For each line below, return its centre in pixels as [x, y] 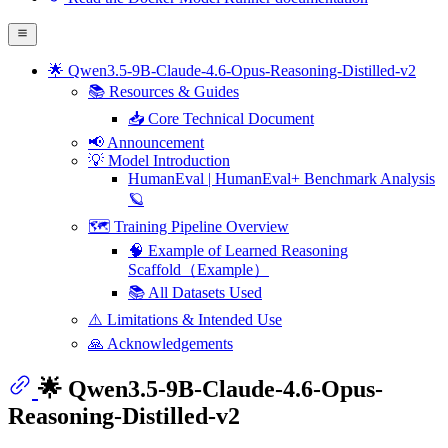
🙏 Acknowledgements [160, 343]
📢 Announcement [146, 142]
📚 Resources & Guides [163, 91]
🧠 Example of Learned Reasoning [238, 250]
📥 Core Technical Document [221, 118]
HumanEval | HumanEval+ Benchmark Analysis [281, 178]
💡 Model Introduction [159, 160]
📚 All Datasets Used [195, 292]
